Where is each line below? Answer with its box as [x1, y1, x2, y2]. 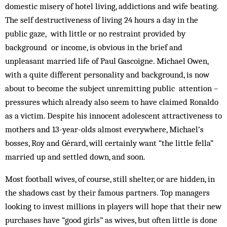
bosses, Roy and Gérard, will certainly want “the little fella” [5, 138, 213, 148]
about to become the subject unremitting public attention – [5, 83, 218, 93]
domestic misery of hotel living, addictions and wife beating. [5, 1, 218, 11]
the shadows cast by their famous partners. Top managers [5, 187, 210, 198]
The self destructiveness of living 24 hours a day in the [5, 15, 198, 25]
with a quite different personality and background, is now [5, 69, 209, 80]
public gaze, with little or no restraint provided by [5, 28, 185, 39]
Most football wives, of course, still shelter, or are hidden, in [5, 174, 215, 184]
